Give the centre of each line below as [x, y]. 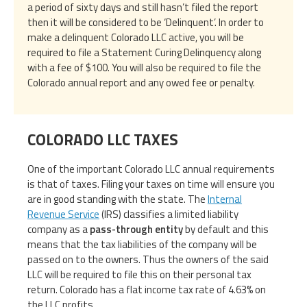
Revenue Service [63, 214]
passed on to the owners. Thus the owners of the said [148, 260]
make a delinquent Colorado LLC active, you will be [136, 38]
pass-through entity [136, 230]
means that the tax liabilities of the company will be [142, 245]
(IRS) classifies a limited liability [169, 214]
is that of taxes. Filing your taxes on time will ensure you [151, 184]
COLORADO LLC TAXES [103, 140]
